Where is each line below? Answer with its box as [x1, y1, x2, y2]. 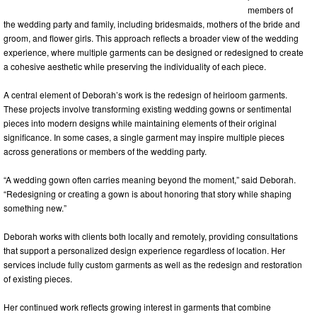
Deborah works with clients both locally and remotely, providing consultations [4, 230, 298, 243]
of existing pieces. [4, 272, 72, 285]
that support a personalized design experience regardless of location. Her [4, 244, 285, 257]
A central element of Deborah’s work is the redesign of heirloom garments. [4, 88, 287, 101]
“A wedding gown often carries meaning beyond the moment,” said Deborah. [4, 173, 296, 186]
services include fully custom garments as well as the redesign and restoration [4, 258, 302, 271]
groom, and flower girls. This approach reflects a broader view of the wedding [4, 32, 299, 45]
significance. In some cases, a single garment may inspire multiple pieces [4, 131, 284, 144]
